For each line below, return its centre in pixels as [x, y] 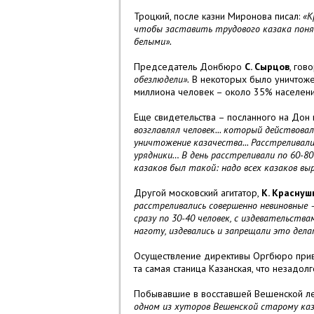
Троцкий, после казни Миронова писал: [218, 16]
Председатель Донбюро [189, 67]
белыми [150, 42]
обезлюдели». [162, 80]
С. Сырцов [267, 67]
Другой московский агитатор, [198, 193]
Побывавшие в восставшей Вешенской [220, 294]
